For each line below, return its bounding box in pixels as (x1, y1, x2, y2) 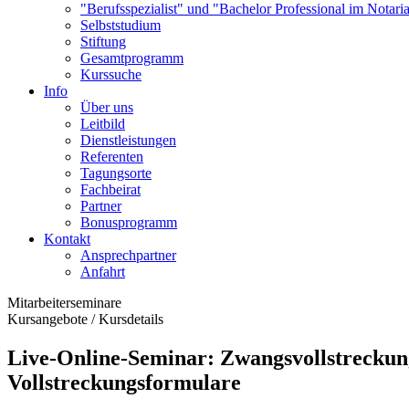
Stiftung (80, 34, 126, 50)
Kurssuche (80, 67, 142, 83)
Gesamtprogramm (80, 50, 184, 67)
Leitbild (80, 116, 125, 132)
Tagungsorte (80, 165, 152, 182)
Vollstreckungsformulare (7, 371, 241, 395)
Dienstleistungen (80, 132, 176, 149)
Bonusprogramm (80, 215, 177, 231)
